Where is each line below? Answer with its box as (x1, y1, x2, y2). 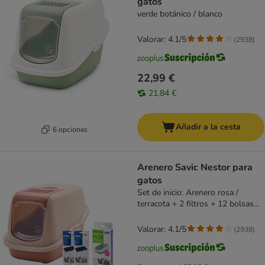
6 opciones (53, 124, 88, 134)
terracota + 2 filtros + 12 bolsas (137, 198, 254, 210)
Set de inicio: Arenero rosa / (137, 187, 238, 199)
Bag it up (137, 209, 170, 221)
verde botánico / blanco (137, 8, 222, 20)
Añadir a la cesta (175, 121, 241, 133)
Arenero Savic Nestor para (137, 161, 253, 174)
